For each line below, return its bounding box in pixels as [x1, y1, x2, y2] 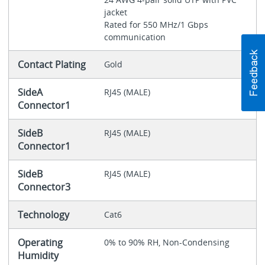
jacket [104, 7, 130, 18]
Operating [17, 236, 63, 250]
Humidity [17, 249, 59, 263]
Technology [17, 208, 69, 222]
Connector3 [17, 180, 70, 194]
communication [104, 31, 166, 43]
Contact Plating [17, 58, 86, 72]
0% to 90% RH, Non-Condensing [104, 237, 230, 248]
